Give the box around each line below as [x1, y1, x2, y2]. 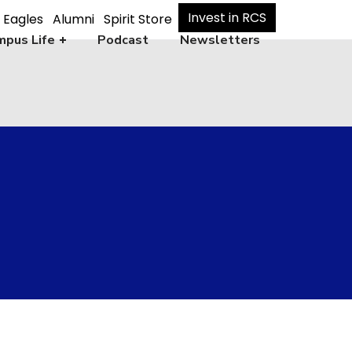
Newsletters [179, 31, 260, 49]
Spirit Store [104, 10, 172, 29]
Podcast [97, 31, 148, 49]
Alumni [53, 10, 94, 29]
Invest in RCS [188, 9, 266, 27]
